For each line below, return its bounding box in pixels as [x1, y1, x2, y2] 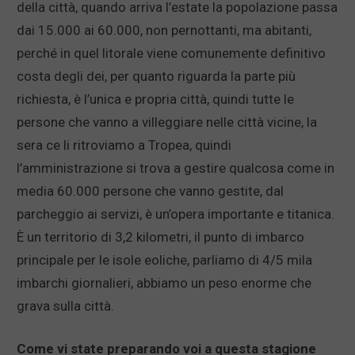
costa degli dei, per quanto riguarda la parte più [17, 68, 296, 85]
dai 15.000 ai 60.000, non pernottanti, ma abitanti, [17, 22, 311, 39]
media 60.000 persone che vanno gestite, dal [17, 183, 284, 200]
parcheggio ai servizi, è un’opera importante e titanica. [17, 206, 334, 223]
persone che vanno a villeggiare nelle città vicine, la [17, 114, 317, 131]
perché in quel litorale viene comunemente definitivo [17, 45, 326, 62]
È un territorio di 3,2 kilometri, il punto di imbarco [17, 229, 304, 246]
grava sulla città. [17, 298, 114, 315]
